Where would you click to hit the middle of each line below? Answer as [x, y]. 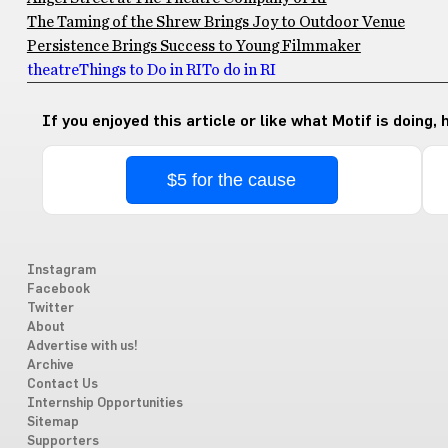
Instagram [61, 271]
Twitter [50, 309]
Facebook [58, 290]
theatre [52, 70]
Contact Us [62, 385]
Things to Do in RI [140, 70]
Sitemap [52, 423]
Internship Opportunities [104, 404]
